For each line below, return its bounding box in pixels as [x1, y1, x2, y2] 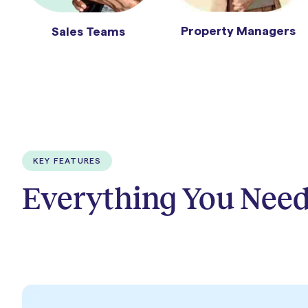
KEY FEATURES [33, 156, 102, 165]
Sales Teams [52, 25, 126, 38]
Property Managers [180, 24, 296, 37]
